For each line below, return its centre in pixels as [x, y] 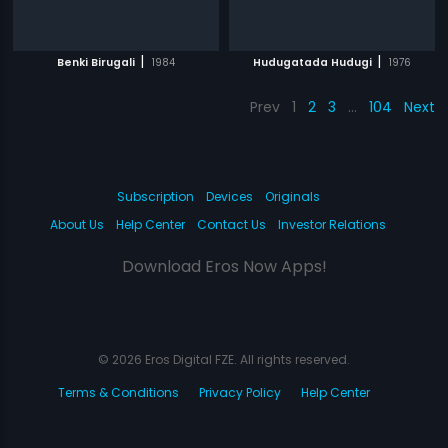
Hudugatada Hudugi [312, 62]
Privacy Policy [240, 392]
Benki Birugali [96, 62]
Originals [292, 196]
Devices [229, 196]
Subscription [155, 196]
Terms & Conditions [118, 392]
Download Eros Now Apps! [224, 266]
